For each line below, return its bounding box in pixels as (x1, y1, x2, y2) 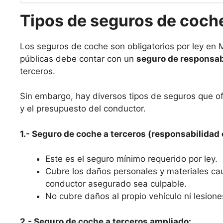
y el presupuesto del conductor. (20, 104, 146, 114)
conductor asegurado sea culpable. (45, 179, 187, 189)
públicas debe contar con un (20, 53, 136, 64)
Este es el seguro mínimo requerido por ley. (45, 154, 218, 164)
